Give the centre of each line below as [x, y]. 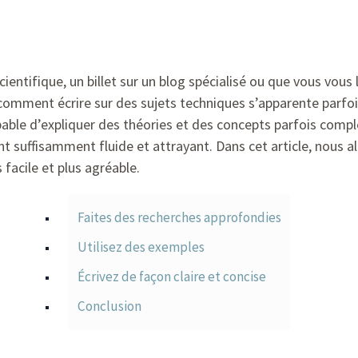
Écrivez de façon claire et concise [171, 276]
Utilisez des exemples [141, 247]
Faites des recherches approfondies [179, 217]
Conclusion [109, 306]
